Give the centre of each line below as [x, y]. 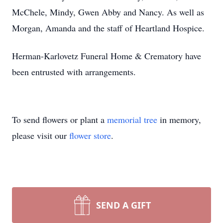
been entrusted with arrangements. [74, 72]
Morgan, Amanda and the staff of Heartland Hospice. [108, 28]
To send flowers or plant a [59, 119]
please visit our [41, 135]
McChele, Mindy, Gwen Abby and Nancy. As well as [108, 12]
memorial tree [132, 119]
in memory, [179, 119]
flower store [90, 135]
